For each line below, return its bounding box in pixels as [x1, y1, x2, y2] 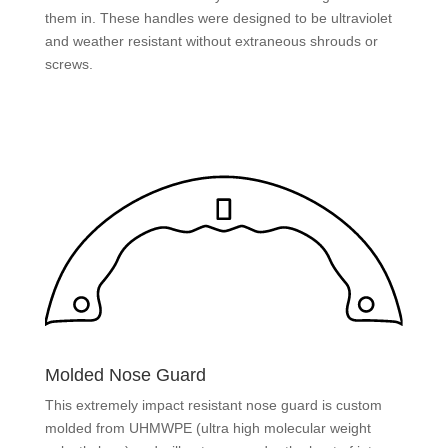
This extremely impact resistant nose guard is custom [44, 396, 382, 413]
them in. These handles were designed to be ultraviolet [44, 9, 392, 26]
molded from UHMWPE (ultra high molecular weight [44, 419, 371, 436]
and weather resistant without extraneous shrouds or [44, 32, 378, 49]
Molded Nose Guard [44, 364, 206, 385]
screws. [44, 55, 93, 72]
